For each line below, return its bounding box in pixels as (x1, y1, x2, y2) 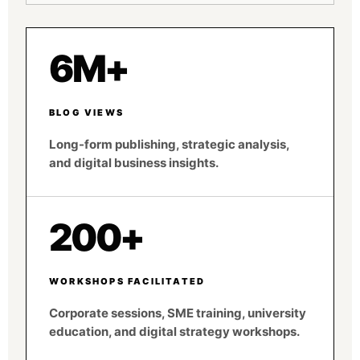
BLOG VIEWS (49, 107, 124, 118)
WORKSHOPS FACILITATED (49, 276, 206, 287)
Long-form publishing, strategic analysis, (49, 137, 289, 152)
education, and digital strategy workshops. (49, 324, 300, 339)
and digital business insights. (49, 155, 219, 170)
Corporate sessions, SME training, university (49, 305, 306, 321)
